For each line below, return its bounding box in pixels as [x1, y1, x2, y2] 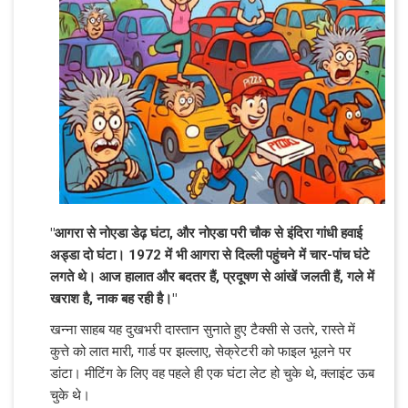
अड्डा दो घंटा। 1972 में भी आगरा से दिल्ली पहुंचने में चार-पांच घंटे [50, 246, 370, 263]
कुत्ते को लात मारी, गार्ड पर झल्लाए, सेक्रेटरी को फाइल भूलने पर [50, 342, 352, 360]
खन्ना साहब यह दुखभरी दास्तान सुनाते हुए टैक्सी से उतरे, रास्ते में [50, 321, 355, 338]
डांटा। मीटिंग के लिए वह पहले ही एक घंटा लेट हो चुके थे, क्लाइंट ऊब [50, 364, 374, 382]
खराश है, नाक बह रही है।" [50, 290, 180, 307]
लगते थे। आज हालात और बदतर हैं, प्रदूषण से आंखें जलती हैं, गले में [50, 268, 374, 285]
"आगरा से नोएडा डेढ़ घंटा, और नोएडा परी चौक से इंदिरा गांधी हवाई [50, 224, 362, 241]
